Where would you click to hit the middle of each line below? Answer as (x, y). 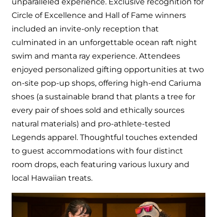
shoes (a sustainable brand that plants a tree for (103, 97)
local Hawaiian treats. (54, 178)
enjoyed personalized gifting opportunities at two (108, 70)
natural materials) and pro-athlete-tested (91, 124)
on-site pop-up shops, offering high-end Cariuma (106, 83)
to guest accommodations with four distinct (97, 151)
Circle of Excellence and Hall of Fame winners (99, 15)
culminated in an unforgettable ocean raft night (104, 43)
